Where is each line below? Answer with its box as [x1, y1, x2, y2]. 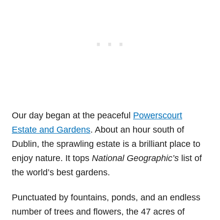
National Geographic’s [92, 153, 179, 163]
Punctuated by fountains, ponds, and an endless [12, 192, 200, 202]
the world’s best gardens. [12, 167, 110, 177]
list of [179, 153, 202, 163]
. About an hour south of [90, 124, 184, 135]
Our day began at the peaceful [12, 110, 133, 120]
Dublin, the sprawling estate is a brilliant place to [12, 138, 200, 149]
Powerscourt [133, 110, 182, 120]
